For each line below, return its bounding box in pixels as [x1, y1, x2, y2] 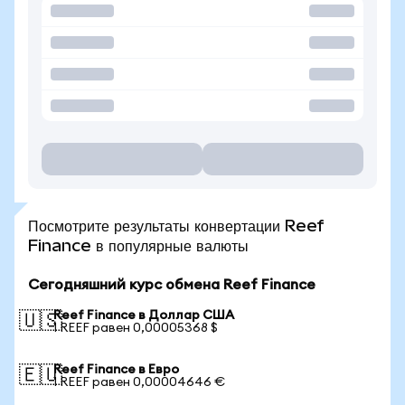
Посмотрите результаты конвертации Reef [28, 216, 325, 235]
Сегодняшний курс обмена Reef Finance [28, 278, 316, 292]
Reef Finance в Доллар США [53, 309, 234, 322]
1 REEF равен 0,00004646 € [53, 376, 225, 389]
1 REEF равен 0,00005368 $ [53, 322, 218, 334]
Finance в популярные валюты [28, 236, 249, 255]
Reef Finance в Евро [53, 363, 179, 376]
